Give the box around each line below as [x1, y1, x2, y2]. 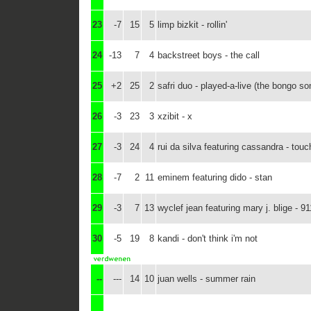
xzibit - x [158, 111, 192, 121]
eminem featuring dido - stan [158, 172, 272, 183]
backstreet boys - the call [158, 50, 260, 60]
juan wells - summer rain [158, 274, 255, 284]
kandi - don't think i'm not [158, 233, 258, 244]
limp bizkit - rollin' [158, 19, 227, 30]
